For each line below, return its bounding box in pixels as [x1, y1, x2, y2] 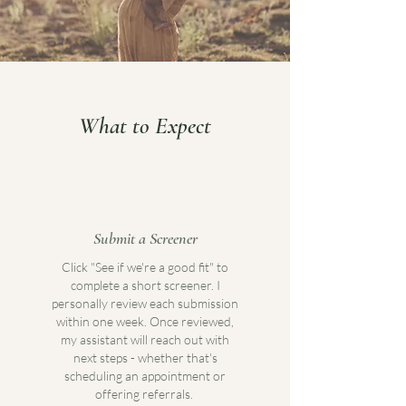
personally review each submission [52, 295, 238, 311]
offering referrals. [94, 386, 196, 401]
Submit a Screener [92, 228, 198, 248]
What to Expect [79, 111, 211, 140]
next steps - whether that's [72, 350, 217, 365]
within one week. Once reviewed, [56, 314, 234, 329]
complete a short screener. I [70, 277, 220, 293]
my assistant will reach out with [61, 332, 229, 347]
